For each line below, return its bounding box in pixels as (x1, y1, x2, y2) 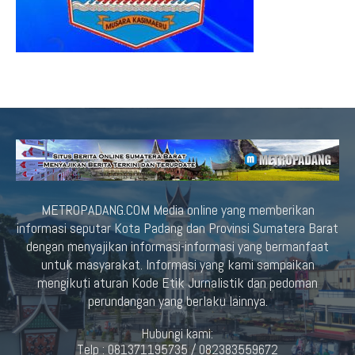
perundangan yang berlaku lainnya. (87, 292, 268, 311)
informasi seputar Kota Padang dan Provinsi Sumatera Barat (17, 219, 338, 238)
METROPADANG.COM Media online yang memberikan (40, 200, 315, 219)
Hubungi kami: (142, 325, 213, 343)
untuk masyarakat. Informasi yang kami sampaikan (40, 255, 315, 274)
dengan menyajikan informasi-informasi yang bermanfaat (26, 237, 329, 256)
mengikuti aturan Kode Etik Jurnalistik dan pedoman (37, 273, 318, 292)
